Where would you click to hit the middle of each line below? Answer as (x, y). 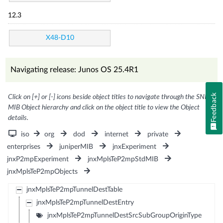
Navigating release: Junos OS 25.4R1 (75, 69)
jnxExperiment (134, 147)
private (158, 134)
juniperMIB (76, 147)
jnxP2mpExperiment (38, 159)
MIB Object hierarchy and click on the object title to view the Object (104, 107)
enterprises (24, 147)
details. (18, 118)
